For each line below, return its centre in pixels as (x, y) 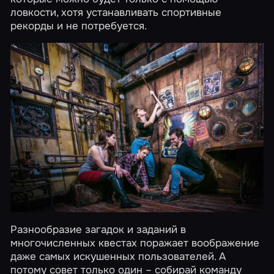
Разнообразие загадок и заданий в (98, 229)
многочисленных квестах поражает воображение (135, 243)
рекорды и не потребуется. (79, 25)
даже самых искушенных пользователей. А (118, 256)
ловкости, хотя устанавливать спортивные (116, 12)
